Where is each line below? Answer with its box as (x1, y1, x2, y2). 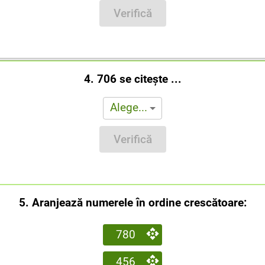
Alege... (109, 101, 147, 114)
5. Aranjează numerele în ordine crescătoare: (18, 195, 247, 209)
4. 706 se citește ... (83, 72, 182, 86)
